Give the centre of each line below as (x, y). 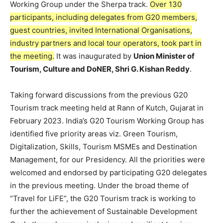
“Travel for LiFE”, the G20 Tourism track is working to (103, 198)
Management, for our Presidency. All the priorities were (108, 160)
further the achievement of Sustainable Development (104, 211)
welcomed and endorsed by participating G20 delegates (109, 172)
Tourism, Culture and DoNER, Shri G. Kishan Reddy (100, 69)
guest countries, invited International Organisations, (101, 30)
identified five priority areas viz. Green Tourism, (94, 134)
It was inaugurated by (94, 56)
